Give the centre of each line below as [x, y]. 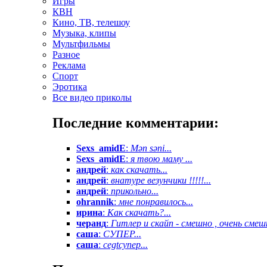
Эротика [70, 87]
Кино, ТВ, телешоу [91, 23]
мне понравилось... [156, 202]
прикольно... [135, 191]
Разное [66, 55]
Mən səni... [151, 148]
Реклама [69, 66]
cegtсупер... [125, 245]
